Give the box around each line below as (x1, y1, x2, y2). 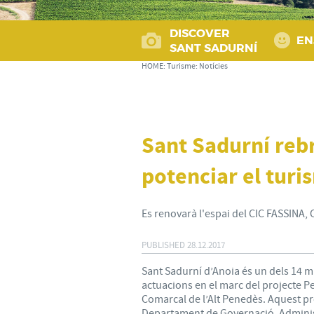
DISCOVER (170, 26, 230, 41)
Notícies (199, 61, 228, 71)
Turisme (167, 61, 196, 71)
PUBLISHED (142, 239, 185, 251)
